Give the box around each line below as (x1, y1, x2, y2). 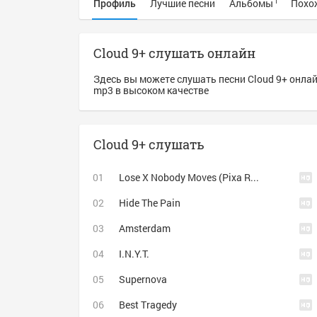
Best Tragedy (119, 298, 177, 311)
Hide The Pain (119, 196, 180, 209)
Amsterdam (119, 221, 171, 235)
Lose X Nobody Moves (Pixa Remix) (250, 171, 259, 184)
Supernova (119, 272, 167, 286)
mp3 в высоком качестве (93, 83, 209, 97)
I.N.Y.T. (119, 247, 149, 260)
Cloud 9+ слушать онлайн (93, 45, 255, 62)
